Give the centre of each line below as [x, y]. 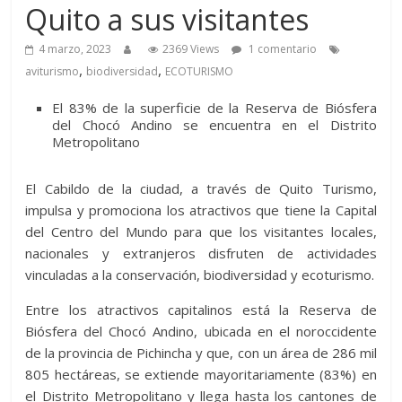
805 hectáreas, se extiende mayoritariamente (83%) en [201, 375]
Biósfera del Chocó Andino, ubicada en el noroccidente [201, 332]
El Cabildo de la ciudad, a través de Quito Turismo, [201, 189]
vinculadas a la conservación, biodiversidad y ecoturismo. [200, 275]
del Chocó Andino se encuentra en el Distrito [214, 125]
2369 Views [191, 49]
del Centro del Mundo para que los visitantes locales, [201, 232]
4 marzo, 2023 [75, 49]
